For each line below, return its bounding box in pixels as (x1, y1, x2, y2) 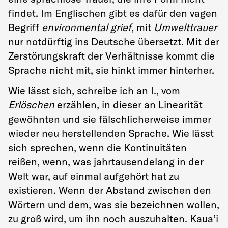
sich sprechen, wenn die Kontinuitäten (8, 141, 187, 154)
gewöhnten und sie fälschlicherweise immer (8, 112, 211, 125)
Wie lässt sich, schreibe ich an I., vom (8, 84, 180, 97)
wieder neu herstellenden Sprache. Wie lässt (8, 127, 214, 139)
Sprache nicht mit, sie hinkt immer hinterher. (8, 63, 214, 76)
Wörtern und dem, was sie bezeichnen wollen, (8, 198, 219, 211)
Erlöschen (8, 98, 54, 111)
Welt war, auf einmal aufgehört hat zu (8, 169, 179, 182)
